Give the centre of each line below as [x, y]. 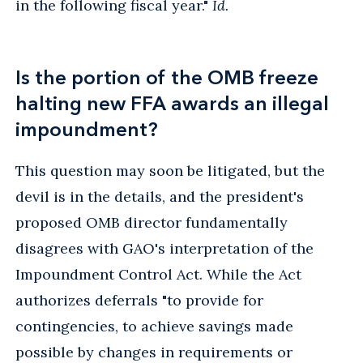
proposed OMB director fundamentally [152, 222]
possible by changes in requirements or [154, 352]
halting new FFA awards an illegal [172, 103]
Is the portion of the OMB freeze [167, 77]
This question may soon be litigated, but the [170, 170]
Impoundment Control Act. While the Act [158, 274]
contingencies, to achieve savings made [154, 326]
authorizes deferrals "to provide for [139, 300]
